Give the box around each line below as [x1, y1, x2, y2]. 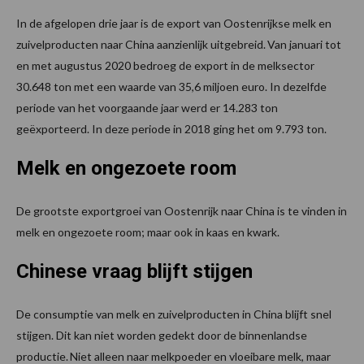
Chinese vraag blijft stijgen [16, 260, 253, 284]
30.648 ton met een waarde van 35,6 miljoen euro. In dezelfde [16, 80, 327, 94]
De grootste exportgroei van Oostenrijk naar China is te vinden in [16, 204, 347, 219]
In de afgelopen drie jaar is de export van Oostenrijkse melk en [16, 16, 331, 31]
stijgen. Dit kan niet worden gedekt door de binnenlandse [16, 328, 307, 343]
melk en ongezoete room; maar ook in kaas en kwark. [16, 225, 279, 240]
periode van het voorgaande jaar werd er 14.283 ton [16, 101, 278, 115]
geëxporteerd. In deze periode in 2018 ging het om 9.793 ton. [16, 122, 327, 136]
